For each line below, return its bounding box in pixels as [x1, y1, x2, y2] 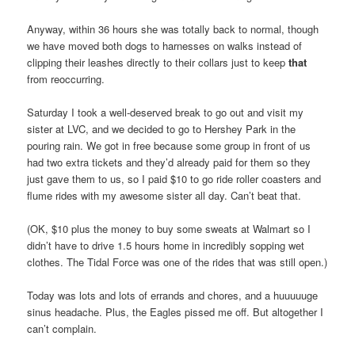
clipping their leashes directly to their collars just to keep [27, 54, 289, 70]
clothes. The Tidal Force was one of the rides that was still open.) [27, 254, 328, 270]
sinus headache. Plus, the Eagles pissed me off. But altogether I [27, 304, 324, 320]
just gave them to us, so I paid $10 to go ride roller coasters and [27, 171, 322, 187]
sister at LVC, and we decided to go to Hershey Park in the [27, 121, 296, 137]
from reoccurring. [27, 71, 105, 86]
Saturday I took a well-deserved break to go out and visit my [27, 105, 304, 120]
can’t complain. [27, 321, 97, 337]
